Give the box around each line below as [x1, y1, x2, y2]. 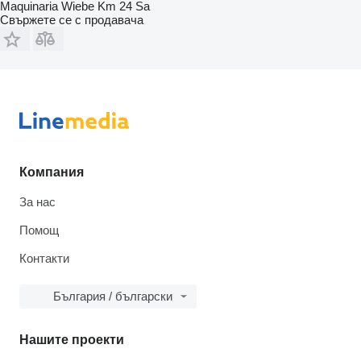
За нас [19, 195, 56, 209]
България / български [53, 289, 172, 303]
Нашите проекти [19, 333, 124, 346]
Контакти [19, 251, 69, 265]
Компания [19, 165, 84, 179]
